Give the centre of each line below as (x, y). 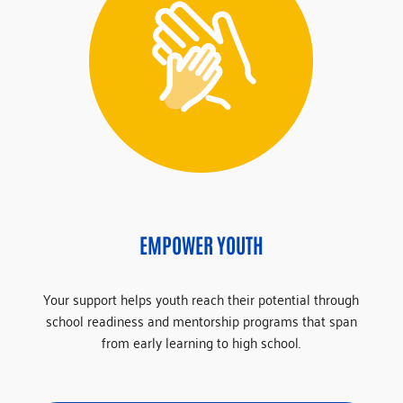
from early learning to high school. (201, 342)
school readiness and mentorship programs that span (201, 320)
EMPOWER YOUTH (201, 244)
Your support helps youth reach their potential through (201, 299)
